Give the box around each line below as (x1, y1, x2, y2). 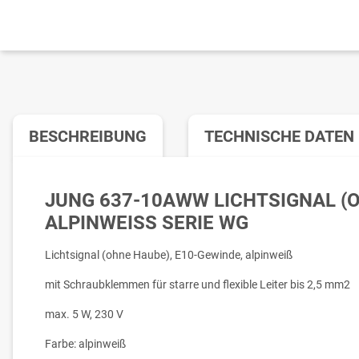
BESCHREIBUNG (29, 127, 147, 147)
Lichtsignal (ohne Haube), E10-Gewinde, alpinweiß (45, 248, 292, 262)
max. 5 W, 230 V (45, 308, 123, 321)
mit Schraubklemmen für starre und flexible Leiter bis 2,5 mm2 (45, 278, 350, 292)
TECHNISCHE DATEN (204, 127, 354, 147)
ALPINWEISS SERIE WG (45, 212, 236, 235)
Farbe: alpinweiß (45, 337, 126, 351)
